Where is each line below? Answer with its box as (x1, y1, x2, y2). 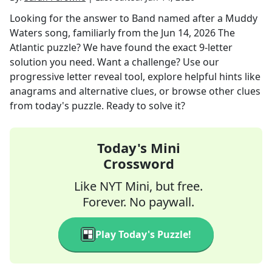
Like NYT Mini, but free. (74, 178, 203, 194)
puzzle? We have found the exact (44, 41, 199, 54)
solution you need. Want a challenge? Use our (10, 55, 219, 69)
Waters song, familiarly (10, 26, 115, 39)
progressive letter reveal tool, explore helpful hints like (10, 70, 260, 83)
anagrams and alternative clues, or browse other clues (10, 84, 260, 98)
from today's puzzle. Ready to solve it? (10, 99, 185, 112)
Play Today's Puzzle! (95, 228, 191, 241)
